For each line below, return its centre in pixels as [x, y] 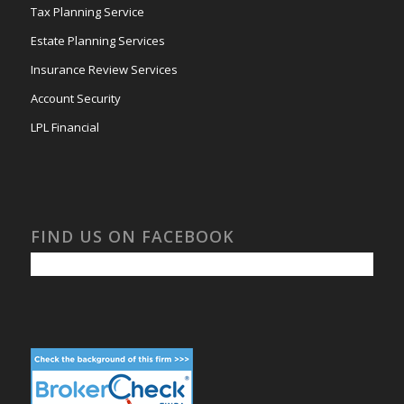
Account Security [75, 98]
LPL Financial [64, 127]
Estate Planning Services [97, 41]
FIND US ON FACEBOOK [132, 236]
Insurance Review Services [104, 69]
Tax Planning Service [87, 12]
